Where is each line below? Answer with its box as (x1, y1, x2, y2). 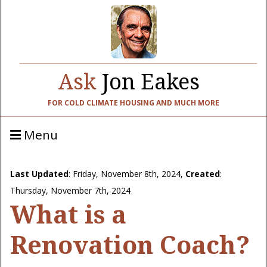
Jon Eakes (95, 67, 200, 96)
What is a (10, 197, 126, 231)
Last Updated (10, 168, 69, 179)
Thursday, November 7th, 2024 (10, 185, 131, 196)
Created (185, 168, 220, 179)
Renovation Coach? (10, 228, 250, 261)
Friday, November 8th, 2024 (73, 168, 181, 179)
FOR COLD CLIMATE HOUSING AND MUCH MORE (48, 98, 219, 108)
